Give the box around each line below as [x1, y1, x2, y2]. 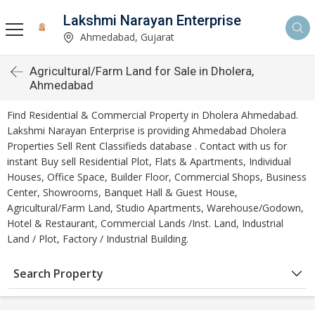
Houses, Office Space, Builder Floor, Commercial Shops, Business [7, 170, 307, 184]
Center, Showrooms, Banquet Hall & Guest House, [7, 186, 238, 199]
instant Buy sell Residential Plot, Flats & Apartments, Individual [7, 155, 291, 168]
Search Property [13, 266, 103, 281]
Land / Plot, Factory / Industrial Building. [7, 232, 188, 245]
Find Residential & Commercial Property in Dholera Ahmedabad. [7, 108, 298, 122]
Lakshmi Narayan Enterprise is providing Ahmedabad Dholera [7, 124, 286, 137]
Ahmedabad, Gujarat [77, 30, 174, 44]
